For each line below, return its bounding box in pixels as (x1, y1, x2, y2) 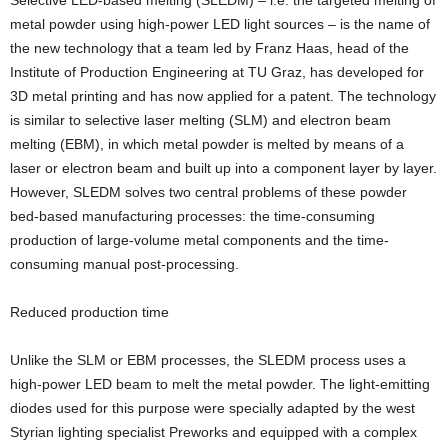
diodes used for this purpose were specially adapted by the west (10, 400, 415, 416)
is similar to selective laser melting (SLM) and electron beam (10, 112, 391, 128)
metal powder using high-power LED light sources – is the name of (10, 16, 430, 32)
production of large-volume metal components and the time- (10, 232, 389, 248)
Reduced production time (10, 304, 169, 320)
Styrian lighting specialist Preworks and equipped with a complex (10, 424, 417, 440)
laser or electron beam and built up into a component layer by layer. (10, 160, 437, 176)
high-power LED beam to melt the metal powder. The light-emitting (10, 376, 430, 392)
